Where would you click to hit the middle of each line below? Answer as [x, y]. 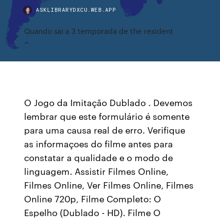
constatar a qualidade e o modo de [99, 157]
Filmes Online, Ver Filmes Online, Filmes [109, 185]
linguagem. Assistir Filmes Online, [96, 171]
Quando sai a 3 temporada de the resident [99, 31]
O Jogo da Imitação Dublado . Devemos [109, 102]
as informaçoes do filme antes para [99, 143]
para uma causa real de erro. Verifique [105, 130]
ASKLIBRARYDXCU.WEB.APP [76, 10]
